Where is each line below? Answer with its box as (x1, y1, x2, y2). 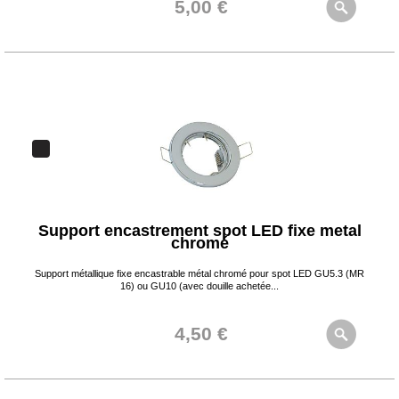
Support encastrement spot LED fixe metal (37, 222, 362, 240)
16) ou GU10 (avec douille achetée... (120, 281, 279, 291)
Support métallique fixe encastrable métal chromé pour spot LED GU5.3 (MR (35, 268, 364, 279)
